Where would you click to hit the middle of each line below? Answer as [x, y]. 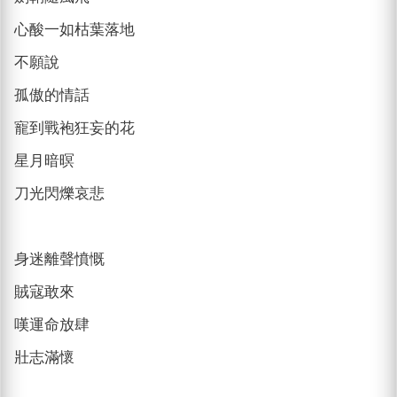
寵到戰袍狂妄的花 [75, 128]
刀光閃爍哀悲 [60, 193]
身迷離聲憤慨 [60, 259]
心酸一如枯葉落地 [75, 29]
